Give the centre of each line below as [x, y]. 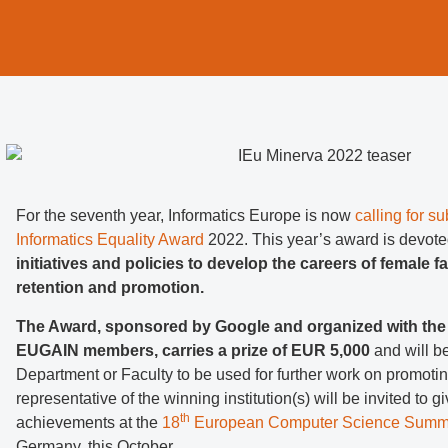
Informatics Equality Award [110, 240]
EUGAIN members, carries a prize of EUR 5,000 [193, 350]
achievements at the [89, 422]
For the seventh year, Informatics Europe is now [186, 216]
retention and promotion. [110, 288]
